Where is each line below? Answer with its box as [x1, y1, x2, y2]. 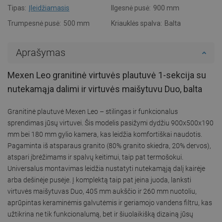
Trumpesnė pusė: [7, 19, 61, 27]
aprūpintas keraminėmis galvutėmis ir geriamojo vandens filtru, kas [7, 198, 212, 207]
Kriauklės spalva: [111, 19, 162, 27]
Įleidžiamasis [29, 3, 69, 12]
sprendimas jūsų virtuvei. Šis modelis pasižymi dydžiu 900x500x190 [7, 118, 214, 127]
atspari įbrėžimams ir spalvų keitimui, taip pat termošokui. [7, 153, 183, 161]
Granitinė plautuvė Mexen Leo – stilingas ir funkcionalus [7, 107, 178, 115]
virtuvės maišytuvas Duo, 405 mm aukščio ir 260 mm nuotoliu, [7, 187, 197, 195]
